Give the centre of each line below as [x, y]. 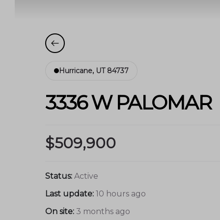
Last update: [69, 193]
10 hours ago [121, 193]
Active [86, 176]
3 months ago [103, 211]
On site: [61, 211]
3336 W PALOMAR [128, 102]
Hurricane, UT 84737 [94, 70]
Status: [59, 176]
